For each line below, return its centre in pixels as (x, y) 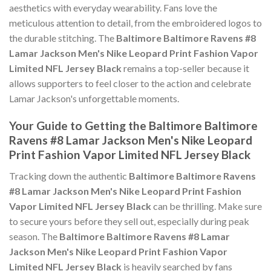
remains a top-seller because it (185, 68)
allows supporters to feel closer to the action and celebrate (130, 83)
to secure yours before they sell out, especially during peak (129, 221)
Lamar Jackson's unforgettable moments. (94, 99)
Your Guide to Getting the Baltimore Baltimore (133, 126)
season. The (34, 236)
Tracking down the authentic (69, 175)
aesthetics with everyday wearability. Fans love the (113, 8)
